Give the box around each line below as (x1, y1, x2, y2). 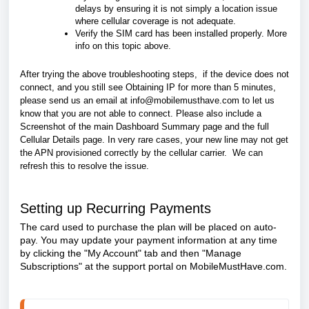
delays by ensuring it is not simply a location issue (75, 3, 277, 14)
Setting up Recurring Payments (20, 200, 211, 216)
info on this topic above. (75, 40, 171, 51)
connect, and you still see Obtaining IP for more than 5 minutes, (20, 81, 276, 92)
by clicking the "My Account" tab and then (20, 247, 202, 259)
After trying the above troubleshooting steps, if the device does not (20, 68, 289, 79)
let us (252, 94, 275, 106)
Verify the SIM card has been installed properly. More (75, 28, 287, 39)
